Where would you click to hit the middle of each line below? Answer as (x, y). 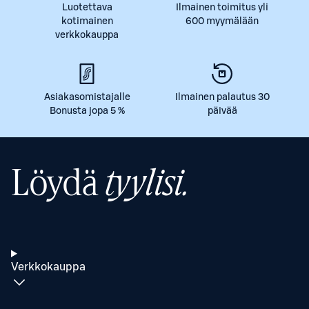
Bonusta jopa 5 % (87, 111)
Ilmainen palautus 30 (222, 97)
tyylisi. (147, 184)
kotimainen (87, 21)
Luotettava (87, 8)
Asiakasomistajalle (87, 97)
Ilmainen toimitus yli (222, 8)
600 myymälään (222, 21)
